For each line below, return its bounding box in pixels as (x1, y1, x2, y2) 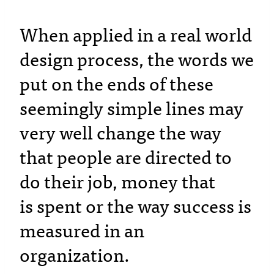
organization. (20, 245, 130, 267)
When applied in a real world (20, 25, 252, 46)
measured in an (20, 221, 144, 242)
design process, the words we (20, 50, 254, 71)
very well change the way (20, 123, 221, 144)
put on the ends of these (20, 74, 213, 95)
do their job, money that (20, 172, 215, 193)
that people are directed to (20, 147, 232, 169)
